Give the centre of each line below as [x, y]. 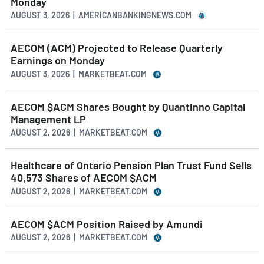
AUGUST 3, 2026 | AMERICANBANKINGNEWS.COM [101, 15]
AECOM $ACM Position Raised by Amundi [107, 224]
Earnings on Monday [58, 60]
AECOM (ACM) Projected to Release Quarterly [117, 48]
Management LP [48, 119]
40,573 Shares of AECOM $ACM [84, 178]
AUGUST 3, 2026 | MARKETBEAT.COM [79, 74]
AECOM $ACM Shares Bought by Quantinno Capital [128, 106]
